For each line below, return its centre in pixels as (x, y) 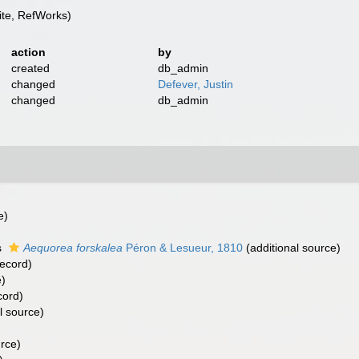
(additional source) (292, 248)
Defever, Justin (196, 84)
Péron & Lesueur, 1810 (183, 248)
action (28, 52)
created (30, 68)
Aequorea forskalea (73, 248)
